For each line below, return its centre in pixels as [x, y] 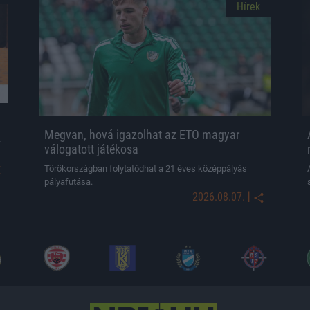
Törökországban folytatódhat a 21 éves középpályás [146, 168]
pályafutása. [69, 182]
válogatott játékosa [91, 149]
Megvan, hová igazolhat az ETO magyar [142, 135]
